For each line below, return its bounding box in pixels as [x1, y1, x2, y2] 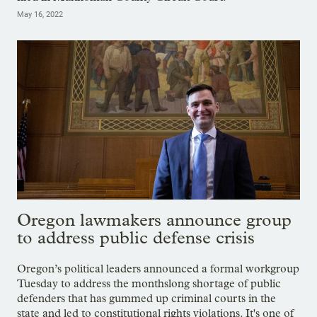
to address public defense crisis [17, 226, 255, 248]
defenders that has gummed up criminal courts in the [17, 291, 276, 305]
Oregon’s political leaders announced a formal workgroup [17, 261, 299, 275]
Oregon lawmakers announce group [17, 209, 292, 230]
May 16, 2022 [17, 10, 63, 20]
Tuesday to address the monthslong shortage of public [17, 276, 281, 290]
